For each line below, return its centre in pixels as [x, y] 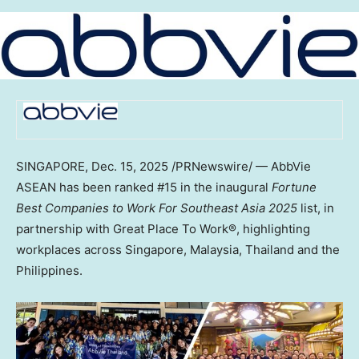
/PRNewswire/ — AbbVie [240, 167]
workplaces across [71, 250]
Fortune [294, 188]
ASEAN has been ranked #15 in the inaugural [144, 188]
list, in [316, 208]
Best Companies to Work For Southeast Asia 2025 [157, 208]
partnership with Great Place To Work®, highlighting [163, 229]
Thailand [270, 250]
